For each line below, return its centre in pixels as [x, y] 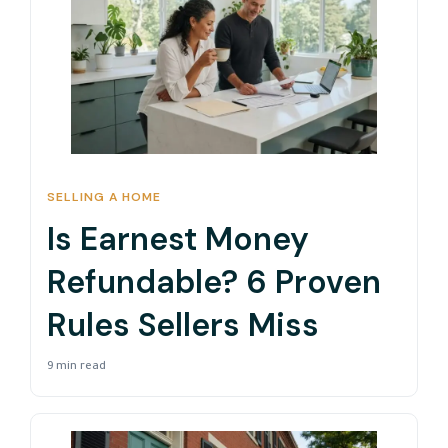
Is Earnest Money [178, 238]
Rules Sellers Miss [183, 324]
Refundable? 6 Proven [214, 281]
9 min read [76, 367]
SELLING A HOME [104, 197]
